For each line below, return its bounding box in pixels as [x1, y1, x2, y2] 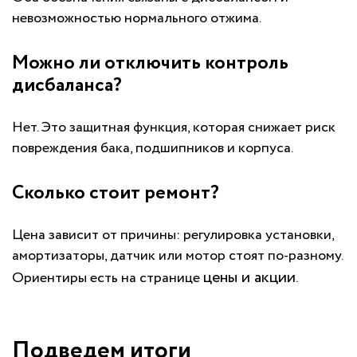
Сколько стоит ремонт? [12, 179, 219, 208]
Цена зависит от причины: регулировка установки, [12, 225, 334, 246]
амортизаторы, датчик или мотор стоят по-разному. [12, 245, 343, 267]
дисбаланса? [12, 72, 122, 100]
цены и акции [203, 266, 296, 290]
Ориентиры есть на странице [12, 268, 203, 289]
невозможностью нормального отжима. [12, 8, 261, 29]
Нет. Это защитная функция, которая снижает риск [12, 117, 335, 139]
